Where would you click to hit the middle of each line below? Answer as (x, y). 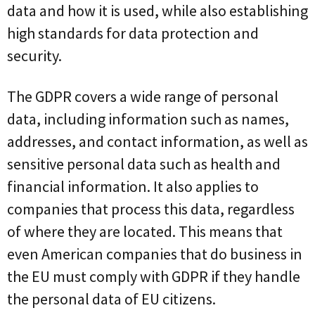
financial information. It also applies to (133, 186)
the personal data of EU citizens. (111, 298)
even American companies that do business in (155, 253)
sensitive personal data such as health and (144, 163)
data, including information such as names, (148, 118)
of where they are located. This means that (145, 231)
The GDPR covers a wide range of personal (143, 96)
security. (34, 55)
